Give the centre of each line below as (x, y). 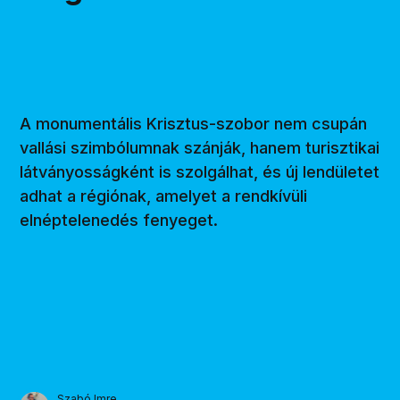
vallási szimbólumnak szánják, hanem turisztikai (200, 147)
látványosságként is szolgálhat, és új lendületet (200, 171)
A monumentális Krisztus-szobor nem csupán (194, 123)
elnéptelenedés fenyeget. (119, 220)
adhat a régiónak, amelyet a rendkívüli (164, 196)
